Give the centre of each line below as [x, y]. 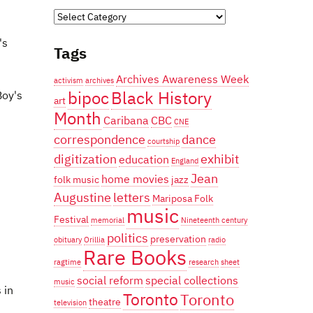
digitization [85, 158]
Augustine [82, 197]
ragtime [67, 262]
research [204, 262]
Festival [71, 219]
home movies [135, 178]
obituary [68, 239]
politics [128, 237]
